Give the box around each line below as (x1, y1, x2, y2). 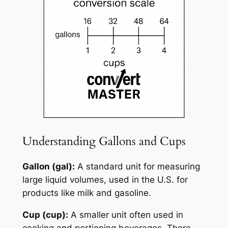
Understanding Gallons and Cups (22, 133, 186, 149)
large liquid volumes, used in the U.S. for (22, 174, 188, 185)
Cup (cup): (22, 209, 68, 220)
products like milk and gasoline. (22, 187, 151, 198)
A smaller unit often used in (68, 209, 183, 220)
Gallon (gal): (22, 161, 75, 172)
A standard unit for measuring (74, 161, 200, 172)
